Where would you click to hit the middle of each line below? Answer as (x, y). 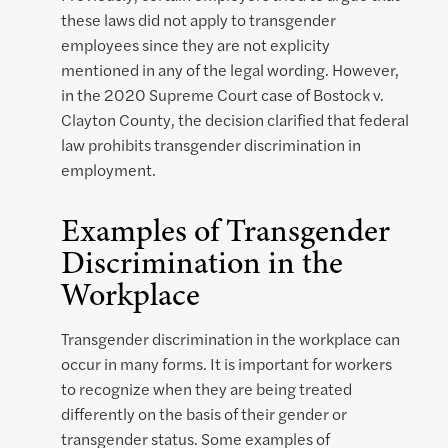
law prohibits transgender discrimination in (211, 145)
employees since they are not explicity (195, 45)
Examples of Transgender (225, 230)
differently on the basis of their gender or (204, 414)
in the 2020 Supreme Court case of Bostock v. (222, 95)
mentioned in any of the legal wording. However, (230, 70)
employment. (108, 170)
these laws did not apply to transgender (198, 20)
